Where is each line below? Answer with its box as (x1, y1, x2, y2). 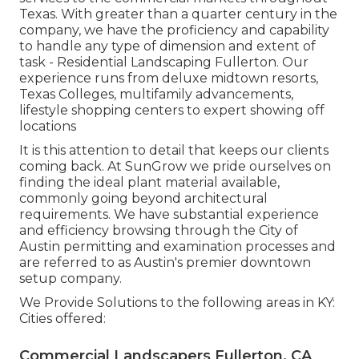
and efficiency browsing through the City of (19, 222, 298, 238)
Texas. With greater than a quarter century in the (19, 6, 337, 22)
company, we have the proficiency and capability (19, 22, 329, 38)
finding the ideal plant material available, (19, 174, 280, 190)
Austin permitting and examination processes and (19, 238, 336, 254)
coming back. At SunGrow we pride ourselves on (19, 158, 331, 174)
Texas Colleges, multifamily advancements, (19, 86, 293, 102)
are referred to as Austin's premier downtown (19, 254, 311, 270)
